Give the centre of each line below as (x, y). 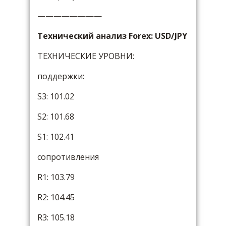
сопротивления (68, 157)
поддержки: (61, 76)
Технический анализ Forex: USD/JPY (112, 36)
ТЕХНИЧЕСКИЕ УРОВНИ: (86, 56)
